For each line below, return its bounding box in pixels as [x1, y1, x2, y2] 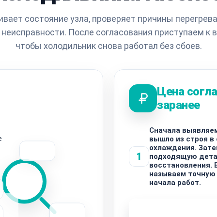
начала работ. [149, 178, 201, 187]
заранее [157, 98, 200, 112]
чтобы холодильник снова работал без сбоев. [15, 40, 202, 51]
